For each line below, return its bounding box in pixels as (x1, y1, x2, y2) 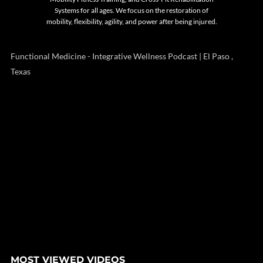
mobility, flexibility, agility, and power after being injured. (46, 17, 217, 26)
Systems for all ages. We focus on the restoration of (55, 6, 208, 15)
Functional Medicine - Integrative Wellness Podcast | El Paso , (11, 51, 233, 61)
